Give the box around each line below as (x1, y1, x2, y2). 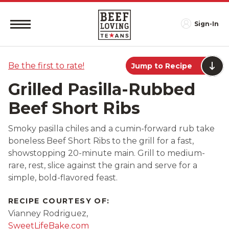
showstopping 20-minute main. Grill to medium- (8, 148, 205, 158)
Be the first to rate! (8, 60, 84, 71)
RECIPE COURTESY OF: (8, 196, 110, 205)
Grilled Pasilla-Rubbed (8, 79, 195, 99)
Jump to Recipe (131, 61, 192, 71)
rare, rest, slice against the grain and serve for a (8, 161, 197, 170)
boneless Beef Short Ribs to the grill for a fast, (8, 136, 194, 146)
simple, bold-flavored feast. (8, 173, 118, 182)
